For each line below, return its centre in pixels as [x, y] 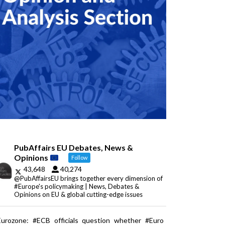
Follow [80, 158]
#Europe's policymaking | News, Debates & [77, 186]
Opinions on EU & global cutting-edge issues [79, 194]
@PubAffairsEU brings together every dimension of [89, 178]
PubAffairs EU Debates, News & [74, 148]
